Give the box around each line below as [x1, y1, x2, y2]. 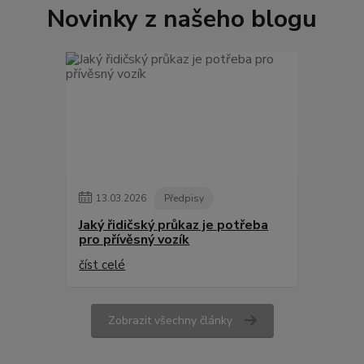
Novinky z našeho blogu [47, 2, 317, 36]
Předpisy [164, 191, 205, 205]
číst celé [79, 256, 126, 273]
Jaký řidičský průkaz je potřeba [79, 215, 269, 234]
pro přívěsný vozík [79, 230, 190, 249]
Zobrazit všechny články [107, 312, 232, 328]
